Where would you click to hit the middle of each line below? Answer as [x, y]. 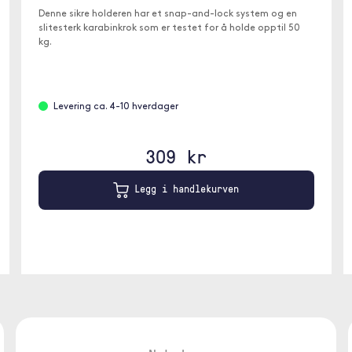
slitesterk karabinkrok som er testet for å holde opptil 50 [169, 28]
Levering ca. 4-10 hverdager [115, 107]
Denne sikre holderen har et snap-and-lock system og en [167, 14]
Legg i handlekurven [184, 189]
